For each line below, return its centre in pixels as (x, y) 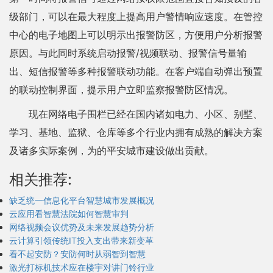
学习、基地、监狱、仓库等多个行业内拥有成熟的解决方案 (136, 132)
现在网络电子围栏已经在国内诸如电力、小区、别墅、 (146, 114)
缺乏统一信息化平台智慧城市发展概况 (82, 200)
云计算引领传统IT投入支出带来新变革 (81, 240)
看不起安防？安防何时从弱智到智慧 (77, 254)
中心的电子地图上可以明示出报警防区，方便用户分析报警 (136, 35)
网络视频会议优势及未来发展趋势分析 (82, 227)
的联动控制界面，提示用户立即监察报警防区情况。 (121, 90)
